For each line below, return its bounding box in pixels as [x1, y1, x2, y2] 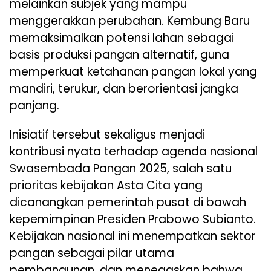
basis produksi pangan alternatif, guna [10, 47, 229, 64]
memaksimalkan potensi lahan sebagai [10, 30, 234, 47]
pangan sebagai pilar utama [10, 245, 174, 262]
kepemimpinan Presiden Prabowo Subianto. [10, 211, 256, 228]
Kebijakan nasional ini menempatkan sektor [10, 228, 256, 245]
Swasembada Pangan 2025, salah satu [10, 160, 232, 177]
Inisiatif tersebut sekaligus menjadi [10, 126, 205, 143]
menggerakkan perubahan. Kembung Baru [10, 13, 250, 30]
